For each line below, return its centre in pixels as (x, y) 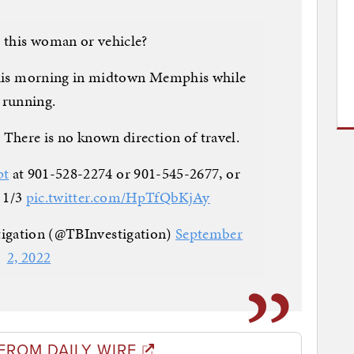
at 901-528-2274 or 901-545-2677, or (124, 174)
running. (29, 101)
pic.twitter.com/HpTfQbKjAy (118, 198)
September (209, 234)
